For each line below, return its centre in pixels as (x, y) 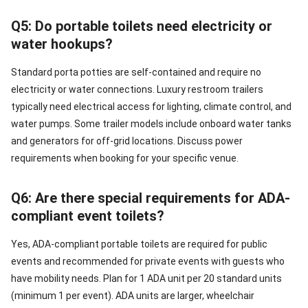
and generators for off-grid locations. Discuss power (127, 141)
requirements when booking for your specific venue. (125, 158)
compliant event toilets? (88, 216)
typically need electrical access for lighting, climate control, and (151, 107)
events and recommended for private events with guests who (148, 261)
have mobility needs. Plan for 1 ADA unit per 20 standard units (146, 278)
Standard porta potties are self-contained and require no (136, 72)
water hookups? (62, 44)
